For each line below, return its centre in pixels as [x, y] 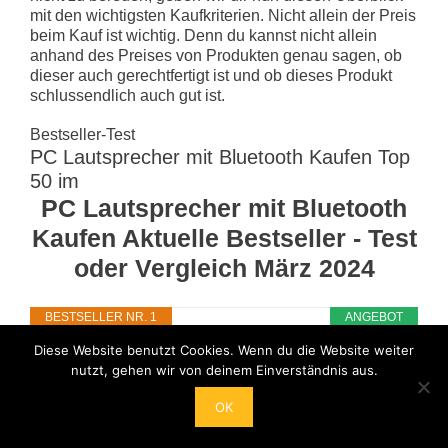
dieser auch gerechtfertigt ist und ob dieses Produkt [211, 76]
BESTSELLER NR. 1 [101, 317]
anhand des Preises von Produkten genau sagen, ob [216, 56]
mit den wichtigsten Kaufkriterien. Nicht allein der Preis [223, 16]
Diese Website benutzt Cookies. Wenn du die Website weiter [224, 350]
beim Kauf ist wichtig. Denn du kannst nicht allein [203, 36]
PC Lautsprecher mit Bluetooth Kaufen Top [220, 157]
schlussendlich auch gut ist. [127, 96]
